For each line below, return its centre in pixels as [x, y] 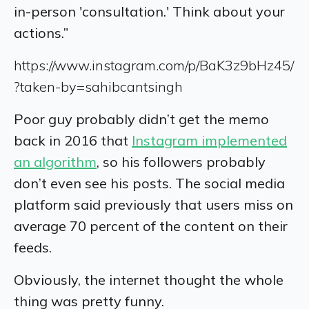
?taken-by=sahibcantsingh [98, 86]
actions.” [41, 32]
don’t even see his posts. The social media [149, 183]
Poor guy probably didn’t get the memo [141, 119]
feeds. [33, 247]
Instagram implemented [209, 140]
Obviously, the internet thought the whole [149, 279]
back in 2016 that [73, 140]
